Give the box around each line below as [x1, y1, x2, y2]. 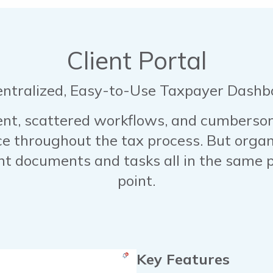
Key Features [136, 250, 230, 269]
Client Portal [66, 45, 207, 76]
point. [118, 171, 155, 190]
